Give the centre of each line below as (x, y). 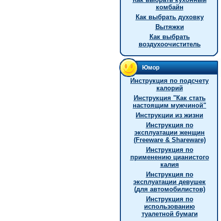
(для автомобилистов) (169, 189)
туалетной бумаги (169, 214)
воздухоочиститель (169, 44)
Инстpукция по (169, 150)
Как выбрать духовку (169, 17)
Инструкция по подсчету (169, 81)
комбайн (169, 7)
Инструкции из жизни (169, 115)
